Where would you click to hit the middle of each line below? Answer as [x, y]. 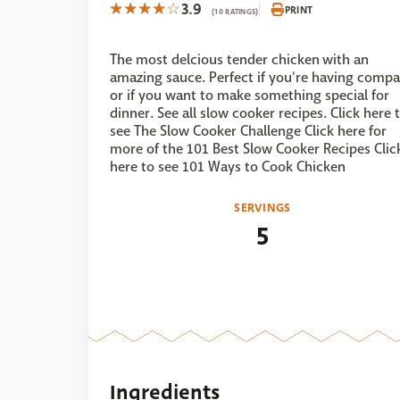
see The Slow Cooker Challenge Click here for [248, 131]
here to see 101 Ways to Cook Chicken [228, 167]
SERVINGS [262, 208]
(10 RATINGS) [235, 12]
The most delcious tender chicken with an [239, 59]
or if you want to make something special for [250, 95]
